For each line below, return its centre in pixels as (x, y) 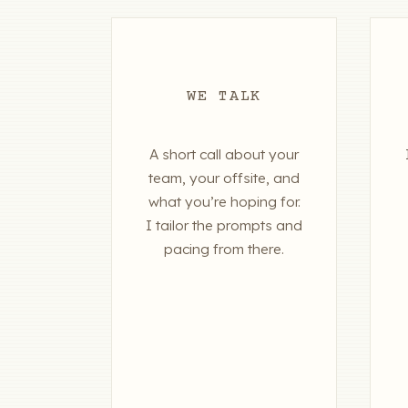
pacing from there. (224, 250)
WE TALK (224, 97)
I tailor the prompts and (224, 226)
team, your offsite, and (224, 178)
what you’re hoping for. (224, 202)
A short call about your (224, 155)
